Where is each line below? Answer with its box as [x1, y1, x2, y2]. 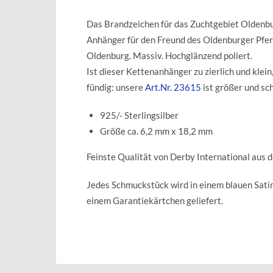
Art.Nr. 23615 [145, 81, 201, 93]
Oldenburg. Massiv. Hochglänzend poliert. [87, 49, 252, 61]
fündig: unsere [87, 81, 145, 93]
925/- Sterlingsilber [100, 109, 179, 121]
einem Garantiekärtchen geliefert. [87, 194, 223, 206]
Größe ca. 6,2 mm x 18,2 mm [100, 125, 213, 136]
